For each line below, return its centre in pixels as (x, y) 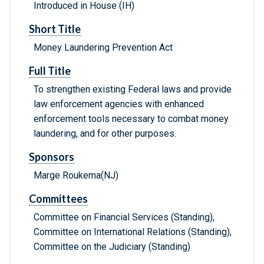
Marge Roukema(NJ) (76, 176)
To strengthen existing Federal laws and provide (133, 90)
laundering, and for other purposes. (105, 134)
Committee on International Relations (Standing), (133, 232)
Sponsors (52, 157)
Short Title (55, 29)
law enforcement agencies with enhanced (119, 104)
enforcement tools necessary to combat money (131, 119)
